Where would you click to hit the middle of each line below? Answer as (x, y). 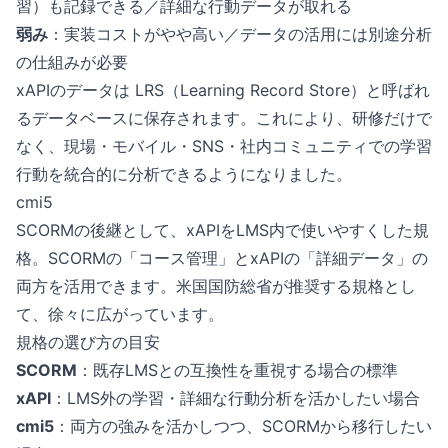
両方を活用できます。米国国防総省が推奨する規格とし (216, 286)
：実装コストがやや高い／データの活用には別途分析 (240, 34)
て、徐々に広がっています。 (120, 314)
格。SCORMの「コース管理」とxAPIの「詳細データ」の (222, 258)
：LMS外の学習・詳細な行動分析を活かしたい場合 (235, 398)
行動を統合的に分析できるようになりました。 (184, 174)
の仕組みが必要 (72, 62)
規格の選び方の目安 (88, 342)
